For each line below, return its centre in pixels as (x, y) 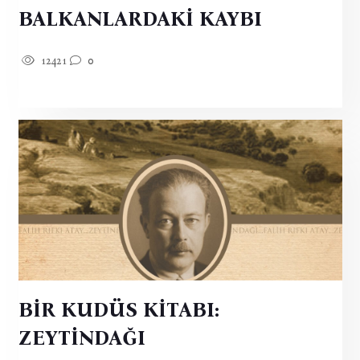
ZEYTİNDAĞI (82, 338)
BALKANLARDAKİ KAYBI (140, 19)
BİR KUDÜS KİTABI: (119, 310)
